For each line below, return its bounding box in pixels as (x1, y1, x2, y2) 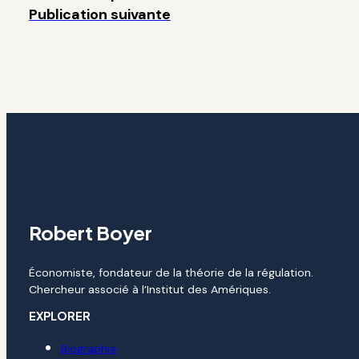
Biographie (60, 341, 117, 357)
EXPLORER (28, 309, 91, 324)
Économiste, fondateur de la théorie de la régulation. (28, 265, 313, 280)
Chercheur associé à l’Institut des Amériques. (28, 282, 271, 297)
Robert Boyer (28, 220, 152, 245)
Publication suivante (28, 4, 171, 24)
